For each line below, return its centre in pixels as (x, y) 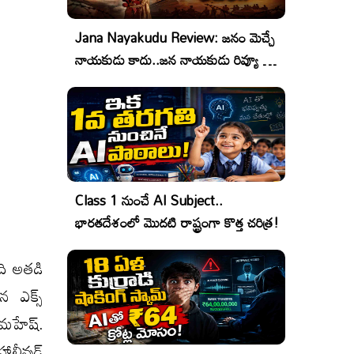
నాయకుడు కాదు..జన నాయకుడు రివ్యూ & (173, 60)
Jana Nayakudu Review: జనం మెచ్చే (175, 38)
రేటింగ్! (94, 82)
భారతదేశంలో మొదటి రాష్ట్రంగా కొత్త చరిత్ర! (177, 222)
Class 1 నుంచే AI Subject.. (149, 200)
